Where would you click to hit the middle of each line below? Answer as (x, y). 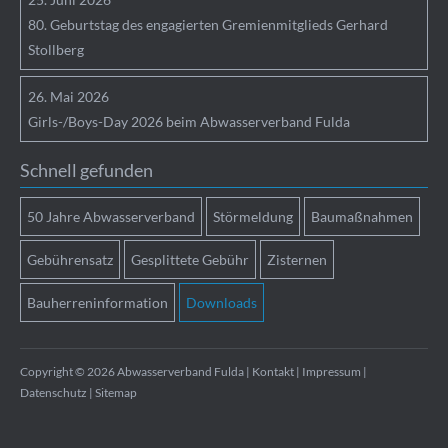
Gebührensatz (70, 260)
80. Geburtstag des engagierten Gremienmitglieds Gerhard (208, 25)
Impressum (332, 372)
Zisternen (297, 260)
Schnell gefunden (87, 170)
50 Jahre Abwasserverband (111, 217)
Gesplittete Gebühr (190, 260)
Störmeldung (253, 217)
